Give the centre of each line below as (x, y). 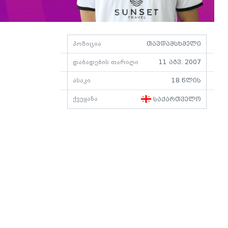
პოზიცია (87, 44)
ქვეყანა (85, 99)
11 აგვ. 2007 (180, 62)
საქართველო (176, 99)
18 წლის (186, 81)
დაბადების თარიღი (106, 62)
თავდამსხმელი (174, 44)
